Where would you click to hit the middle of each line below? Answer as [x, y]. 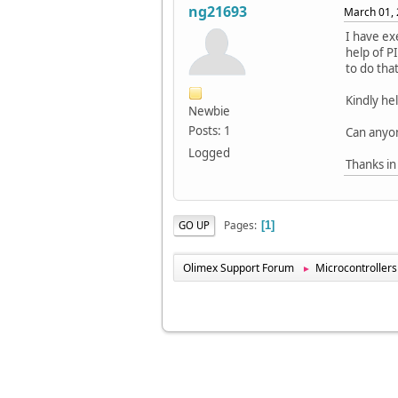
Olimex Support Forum [239, 268]
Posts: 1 [210, 131]
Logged [209, 153]
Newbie [209, 111]
